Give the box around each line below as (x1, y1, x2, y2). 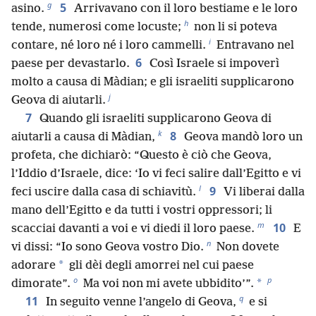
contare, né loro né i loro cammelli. (11, 38, 206, 52)
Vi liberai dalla (221, 185, 305, 199)
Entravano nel (214, 38, 294, 52)
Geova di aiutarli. (11, 93, 106, 107)
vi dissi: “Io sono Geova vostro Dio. (11, 240, 204, 254)
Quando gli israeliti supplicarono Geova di (37, 111, 272, 126)
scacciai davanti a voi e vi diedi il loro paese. (11, 221, 255, 236)
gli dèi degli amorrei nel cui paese (66, 258, 254, 272)
